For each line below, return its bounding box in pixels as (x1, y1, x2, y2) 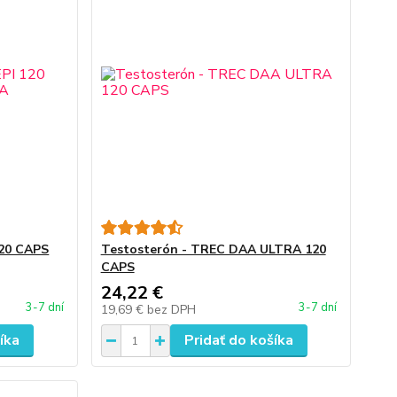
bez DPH (146, 301, 196, 318)
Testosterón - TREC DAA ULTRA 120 (100, 241, 326, 258)
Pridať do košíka (183, 331, 293, 350)
